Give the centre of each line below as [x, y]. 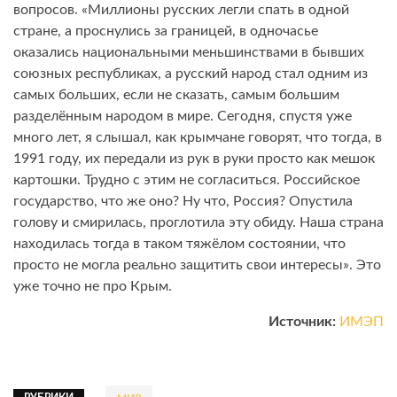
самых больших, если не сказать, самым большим [176, 95]
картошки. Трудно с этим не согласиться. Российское [187, 180]
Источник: [302, 322]
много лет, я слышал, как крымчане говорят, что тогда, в [198, 138]
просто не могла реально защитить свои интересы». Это [197, 265]
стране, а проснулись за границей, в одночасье [166, 31]
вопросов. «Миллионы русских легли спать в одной [181, 10]
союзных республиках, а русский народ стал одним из [191, 74]
